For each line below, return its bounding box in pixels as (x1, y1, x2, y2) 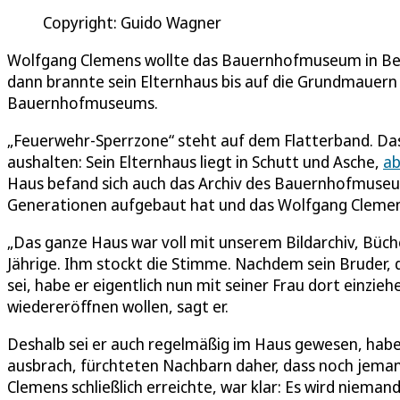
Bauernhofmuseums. (7, 91, 158, 113)
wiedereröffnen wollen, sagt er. (7, 295, 229, 317)
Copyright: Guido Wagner (43, 11, 221, 33)
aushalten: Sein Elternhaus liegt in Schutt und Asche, (7, 150, 383, 172)
